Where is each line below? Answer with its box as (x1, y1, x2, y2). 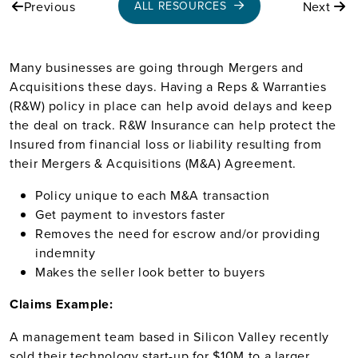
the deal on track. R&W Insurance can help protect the (10, 116, 336, 133)
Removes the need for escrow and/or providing (35, 225, 320, 242)
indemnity (35, 244, 96, 261)
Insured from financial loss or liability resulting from (10, 135, 322, 153)
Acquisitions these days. (10, 78, 157, 95)
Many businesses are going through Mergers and (10, 58, 304, 76)
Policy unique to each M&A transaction (35, 186, 270, 204)
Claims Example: (10, 295, 117, 313)
